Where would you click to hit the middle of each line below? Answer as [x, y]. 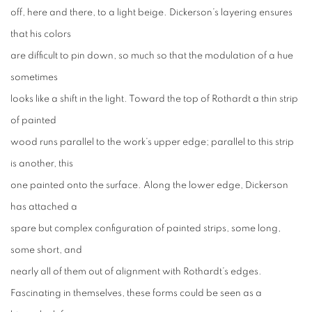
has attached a [44, 207]
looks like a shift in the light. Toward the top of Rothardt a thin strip [154, 99]
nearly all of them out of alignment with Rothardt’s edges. [136, 272]
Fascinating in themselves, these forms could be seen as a [136, 293]
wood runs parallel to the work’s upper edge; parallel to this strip [152, 142]
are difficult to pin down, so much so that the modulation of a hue [152, 56]
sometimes [34, 77]
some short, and [46, 250]
